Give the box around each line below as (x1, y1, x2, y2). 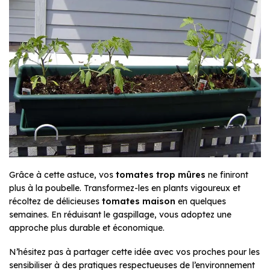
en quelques (175, 196, 226, 207)
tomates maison (102, 196, 175, 207)
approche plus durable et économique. (9, 222, 165, 234)
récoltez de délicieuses (9, 196, 102, 207)
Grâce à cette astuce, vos (9, 169, 116, 181)
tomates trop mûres (116, 169, 206, 181)
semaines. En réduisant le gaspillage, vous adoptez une (9, 209, 231, 221)
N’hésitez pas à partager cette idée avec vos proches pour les (9, 246, 260, 258)
